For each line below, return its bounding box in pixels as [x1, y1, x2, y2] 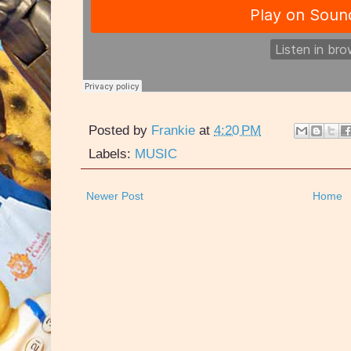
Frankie [151, 121, 195, 138]
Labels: [89, 146, 135, 162]
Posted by [89, 121, 151, 138]
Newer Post [86, 190, 143, 203]
